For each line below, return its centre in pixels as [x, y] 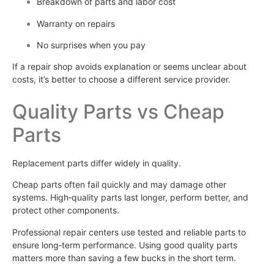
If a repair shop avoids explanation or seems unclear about [129, 67]
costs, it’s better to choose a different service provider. [121, 80]
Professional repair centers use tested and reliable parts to [129, 232]
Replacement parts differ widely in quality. [97, 163]
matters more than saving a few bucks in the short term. [124, 257]
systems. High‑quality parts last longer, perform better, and [130, 198]
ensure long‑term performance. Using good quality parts [125, 245]
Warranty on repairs [76, 23]
